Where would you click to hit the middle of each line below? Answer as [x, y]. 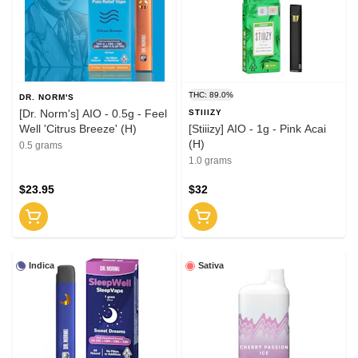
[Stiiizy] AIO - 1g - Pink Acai [257, 129]
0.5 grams [41, 146]
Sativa [211, 266]
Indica [42, 266]
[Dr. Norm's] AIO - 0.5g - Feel [93, 114]
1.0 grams [210, 161]
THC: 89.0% [211, 95]
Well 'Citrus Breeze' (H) [78, 129]
